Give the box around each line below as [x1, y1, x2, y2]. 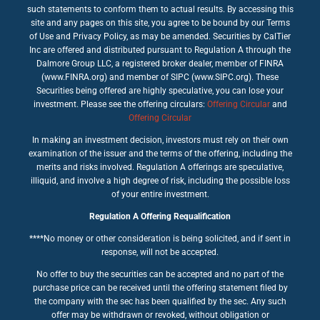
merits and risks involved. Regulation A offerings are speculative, [36, 161, 284, 172]
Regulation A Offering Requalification [89, 211, 231, 221]
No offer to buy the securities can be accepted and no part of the [36, 269, 284, 279]
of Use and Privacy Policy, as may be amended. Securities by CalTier [29, 31, 291, 41]
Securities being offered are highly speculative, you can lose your [36, 85, 284, 96]
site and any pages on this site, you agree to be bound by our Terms [30, 17, 290, 28]
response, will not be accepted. [101, 246, 219, 257]
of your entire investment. [111, 189, 209, 199]
